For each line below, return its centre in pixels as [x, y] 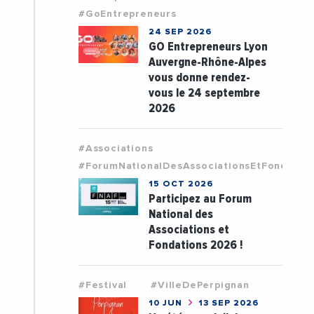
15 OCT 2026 [180, 185]
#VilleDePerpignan [200, 286]
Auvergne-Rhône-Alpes [207, 62]
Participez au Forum [200, 199]
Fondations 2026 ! [195, 245]
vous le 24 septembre [204, 93]
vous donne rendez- [199, 78]
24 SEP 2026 [180, 33]
